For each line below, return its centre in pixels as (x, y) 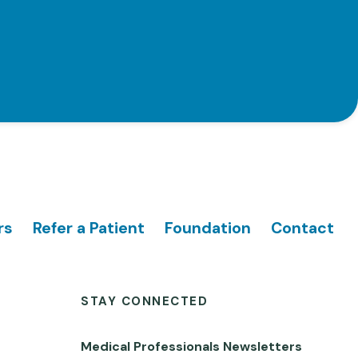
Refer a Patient (89, 228)
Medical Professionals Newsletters (191, 347)
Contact (302, 228)
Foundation (208, 228)
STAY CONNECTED (144, 302)
